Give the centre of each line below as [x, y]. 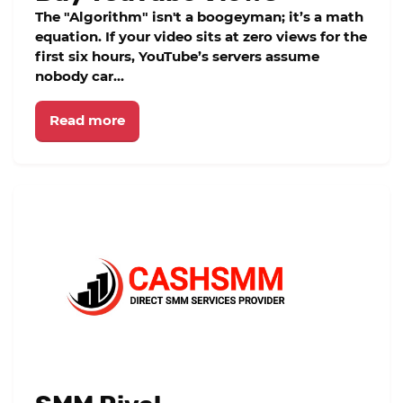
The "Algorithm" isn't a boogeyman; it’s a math [199, 17]
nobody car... [80, 76]
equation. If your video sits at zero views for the [201, 36]
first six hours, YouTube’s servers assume [177, 56]
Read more [87, 120]
